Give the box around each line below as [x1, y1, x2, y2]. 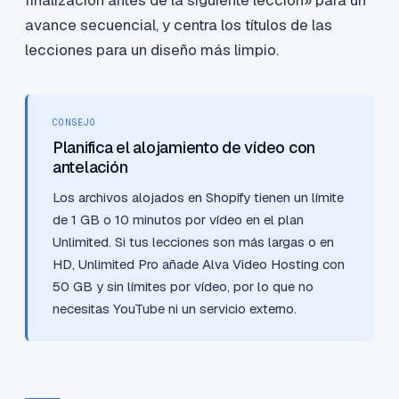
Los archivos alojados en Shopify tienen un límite [53, 189, 344, 207]
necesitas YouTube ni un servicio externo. [53, 300, 297, 318]
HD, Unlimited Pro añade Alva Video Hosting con [53, 256, 345, 273]
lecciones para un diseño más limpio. [25, 40, 279, 61]
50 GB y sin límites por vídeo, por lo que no [53, 278, 313, 296]
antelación [53, 157, 128, 178]
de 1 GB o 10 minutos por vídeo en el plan [53, 211, 304, 229]
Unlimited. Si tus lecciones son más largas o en [53, 233, 334, 251]
